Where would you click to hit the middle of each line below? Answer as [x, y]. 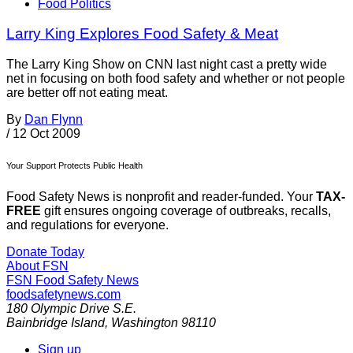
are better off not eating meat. [87, 93]
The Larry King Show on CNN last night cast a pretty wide [167, 65]
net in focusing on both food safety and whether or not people [176, 79]
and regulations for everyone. [87, 225]
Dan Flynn [54, 120]
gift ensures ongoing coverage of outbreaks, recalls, [186, 211]
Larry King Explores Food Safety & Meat [142, 34]
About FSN [37, 266]
